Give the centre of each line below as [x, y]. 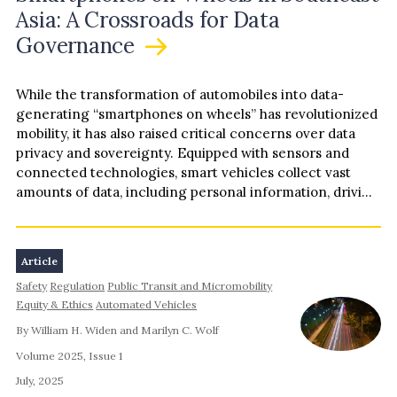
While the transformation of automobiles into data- [180, 95]
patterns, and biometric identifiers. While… [154, 212]
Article [40, 261]
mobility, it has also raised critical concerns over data [186, 134]
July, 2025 [40, 381]
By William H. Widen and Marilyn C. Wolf [118, 331]
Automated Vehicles [147, 305]
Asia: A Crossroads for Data [148, 19]
